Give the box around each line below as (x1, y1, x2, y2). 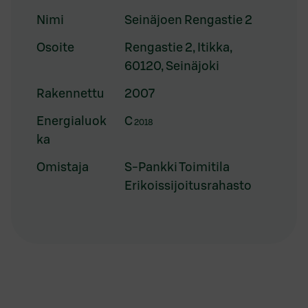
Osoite (36, 38, 74, 55)
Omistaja (36, 158, 89, 175)
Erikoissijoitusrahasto (124, 177, 252, 193)
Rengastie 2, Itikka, (124, 38, 232, 55)
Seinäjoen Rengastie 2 (124, 11, 252, 27)
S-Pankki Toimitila (124, 158, 230, 175)
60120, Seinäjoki (124, 57, 219, 74)
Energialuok (36, 112, 107, 129)
